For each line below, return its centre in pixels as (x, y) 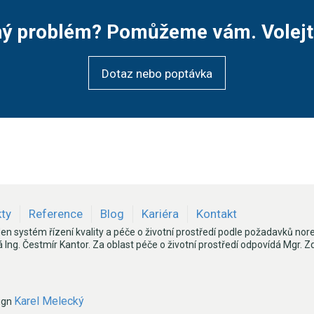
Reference (56, 214)
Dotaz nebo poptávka (157, 74)
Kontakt (217, 214)
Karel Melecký (49, 301)
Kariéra (160, 214)
